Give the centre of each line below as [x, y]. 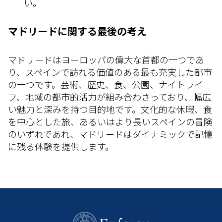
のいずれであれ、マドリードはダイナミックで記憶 [110, 134]
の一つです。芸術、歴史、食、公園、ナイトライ [106, 84]
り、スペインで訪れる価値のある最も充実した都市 [110, 72]
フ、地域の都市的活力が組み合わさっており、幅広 [110, 97]
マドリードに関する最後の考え [77, 31]
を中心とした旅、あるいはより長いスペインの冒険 [110, 122]
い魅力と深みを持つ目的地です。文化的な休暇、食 [110, 109]
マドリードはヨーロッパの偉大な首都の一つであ [106, 60]
